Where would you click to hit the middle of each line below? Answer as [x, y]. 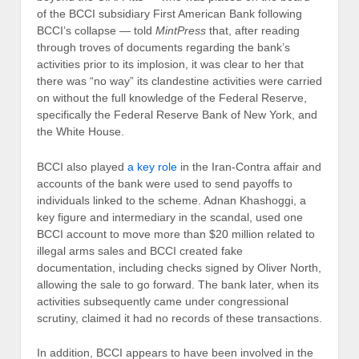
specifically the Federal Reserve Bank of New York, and [177, 115]
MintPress [181, 31]
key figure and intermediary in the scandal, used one [170, 217]
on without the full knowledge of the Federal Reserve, [172, 98]
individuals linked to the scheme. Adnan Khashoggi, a [171, 200]
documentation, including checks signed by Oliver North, [179, 267]
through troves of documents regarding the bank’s [163, 48]
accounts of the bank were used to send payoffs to [165, 183]
